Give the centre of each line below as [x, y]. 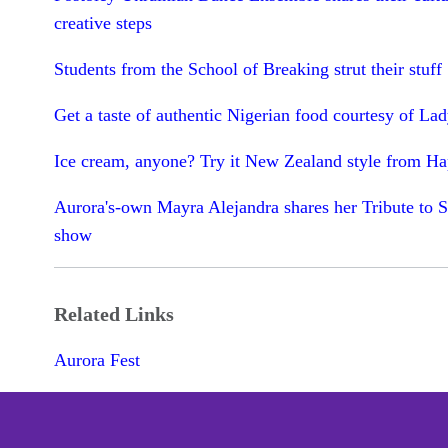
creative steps [102, 23]
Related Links [113, 313]
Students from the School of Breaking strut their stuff [247, 69]
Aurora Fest [96, 359]
